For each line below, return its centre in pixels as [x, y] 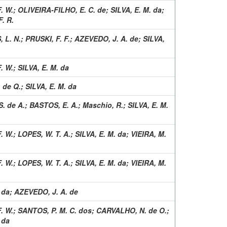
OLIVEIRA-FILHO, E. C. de [62, 9]
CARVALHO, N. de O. [131, 210]
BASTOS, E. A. [54, 105]
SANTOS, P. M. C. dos [55, 210]
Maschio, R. [103, 105]
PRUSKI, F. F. [48, 38]
